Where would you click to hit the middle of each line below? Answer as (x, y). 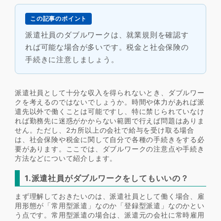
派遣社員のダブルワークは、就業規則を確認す (107, 35)
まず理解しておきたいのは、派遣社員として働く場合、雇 (110, 196)
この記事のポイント (59, 18)
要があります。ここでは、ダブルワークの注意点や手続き (110, 149)
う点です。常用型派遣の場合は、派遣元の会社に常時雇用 (110, 215)
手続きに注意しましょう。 (72, 59)
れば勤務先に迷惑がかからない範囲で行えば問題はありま (110, 121)
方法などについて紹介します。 (66, 158)
